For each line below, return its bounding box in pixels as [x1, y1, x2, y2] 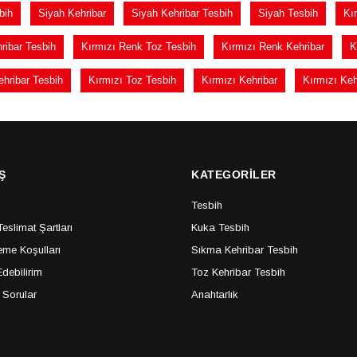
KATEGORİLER [191, 168, 277, 181]
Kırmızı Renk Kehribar [221, 41, 324, 53]
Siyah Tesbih [257, 7, 318, 19]
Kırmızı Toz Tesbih [88, 74, 176, 86]
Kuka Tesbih [191, 222, 250, 233]
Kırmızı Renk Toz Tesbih [80, 41, 196, 53]
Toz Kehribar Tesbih [191, 266, 286, 278]
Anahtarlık [191, 288, 239, 300]
